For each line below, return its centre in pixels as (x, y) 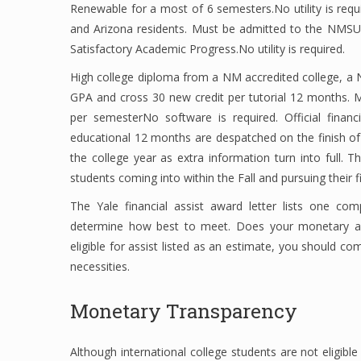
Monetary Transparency (184, 311)
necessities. (100, 266)
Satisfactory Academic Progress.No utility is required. (207, 49)
